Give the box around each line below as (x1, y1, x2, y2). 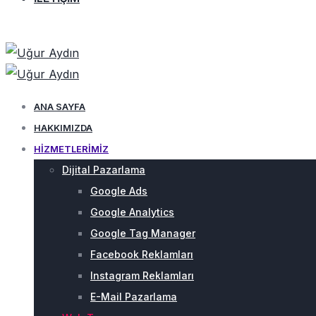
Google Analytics (90, 206, 174, 218)
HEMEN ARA (6, 26, 56, 37)
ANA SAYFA (34, 101, 85, 112)
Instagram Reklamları (90, 269, 194, 281)
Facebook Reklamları (90, 248, 193, 260)
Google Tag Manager (90, 227, 195, 239)
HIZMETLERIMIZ (34, 143, 109, 154)
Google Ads (90, 185, 147, 197)
